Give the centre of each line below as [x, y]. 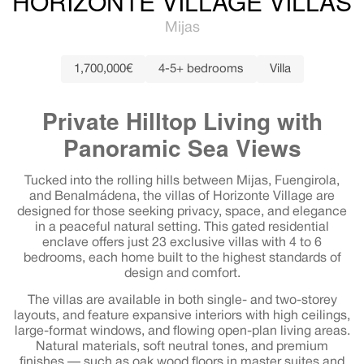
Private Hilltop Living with [182, 121]
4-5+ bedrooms [201, 69]
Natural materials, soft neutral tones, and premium [182, 347]
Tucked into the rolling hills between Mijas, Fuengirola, [182, 182]
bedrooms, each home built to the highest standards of [182, 259]
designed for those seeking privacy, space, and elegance [182, 212]
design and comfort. [182, 274]
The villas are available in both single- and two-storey [182, 301]
